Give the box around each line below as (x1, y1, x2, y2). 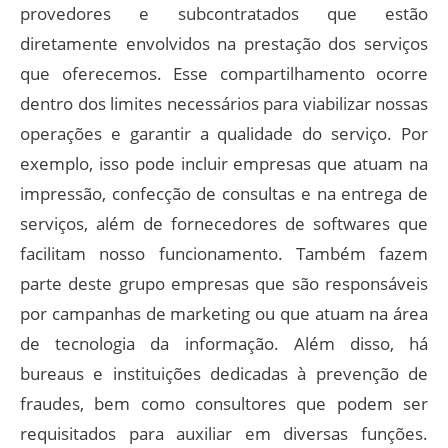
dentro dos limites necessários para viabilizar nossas (20, 91, 428, 115)
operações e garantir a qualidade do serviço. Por (20, 121, 428, 145)
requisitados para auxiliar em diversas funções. (20, 421, 428, 445)
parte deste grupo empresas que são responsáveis (20, 271, 428, 295)
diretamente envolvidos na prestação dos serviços (20, 31, 428, 55)
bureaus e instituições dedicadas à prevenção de (20, 361, 428, 385)
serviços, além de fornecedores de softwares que (20, 211, 428, 235)
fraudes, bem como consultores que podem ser (20, 391, 428, 415)
